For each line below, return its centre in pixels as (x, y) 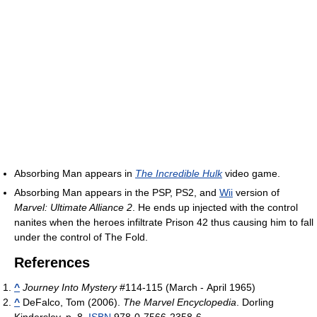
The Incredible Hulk (179, 173)
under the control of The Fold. (81, 237)
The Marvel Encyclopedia (180, 302)
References (52, 262)
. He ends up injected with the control (215, 207)
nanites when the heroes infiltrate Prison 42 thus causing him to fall (164, 222)
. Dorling (255, 302)
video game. (251, 173)
